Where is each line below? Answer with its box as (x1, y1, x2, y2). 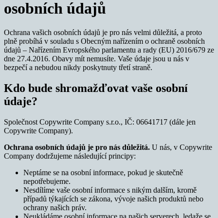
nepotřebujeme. (23, 177, 71, 185)
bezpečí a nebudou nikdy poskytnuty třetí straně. (4, 63, 152, 72)
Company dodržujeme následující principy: (4, 151, 136, 160)
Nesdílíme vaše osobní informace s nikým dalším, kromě (23, 185, 197, 194)
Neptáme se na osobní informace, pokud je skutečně (23, 168, 183, 177)
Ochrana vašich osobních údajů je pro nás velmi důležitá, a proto (4, 28, 202, 36)
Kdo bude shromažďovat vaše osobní (4, 81, 188, 94)
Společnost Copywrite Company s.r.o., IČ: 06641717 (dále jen (4, 117, 196, 126)
